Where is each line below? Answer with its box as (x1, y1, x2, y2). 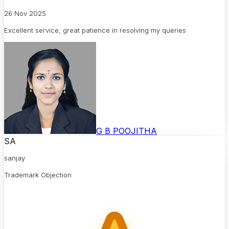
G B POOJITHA (96, 126, 157, 136)
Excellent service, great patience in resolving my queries (4, 26, 186, 35)
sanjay (4, 154, 25, 163)
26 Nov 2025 (4, 9, 46, 18)
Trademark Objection (4, 171, 72, 179)
